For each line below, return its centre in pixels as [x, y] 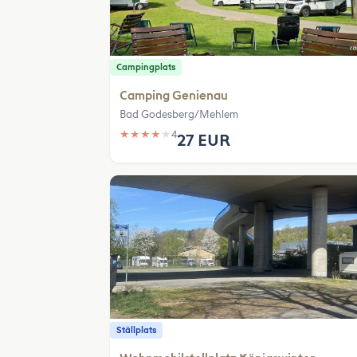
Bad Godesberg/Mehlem [179, 114]
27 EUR [204, 140]
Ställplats [136, 330]
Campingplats [146, 67]
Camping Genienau [174, 96]
